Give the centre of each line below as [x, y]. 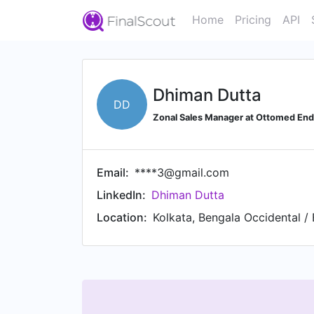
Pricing [253, 20]
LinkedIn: [121, 195]
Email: [113, 172]
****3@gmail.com [182, 172]
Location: [122, 217]
